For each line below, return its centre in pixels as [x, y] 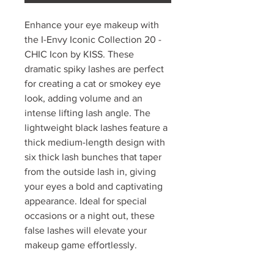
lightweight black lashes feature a [96, 128]
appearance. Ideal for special [86, 201]
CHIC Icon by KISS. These [79, 54]
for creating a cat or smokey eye [93, 84]
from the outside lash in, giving [90, 172]
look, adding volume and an [83, 98]
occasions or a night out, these [90, 216]
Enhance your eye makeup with [92, 25]
